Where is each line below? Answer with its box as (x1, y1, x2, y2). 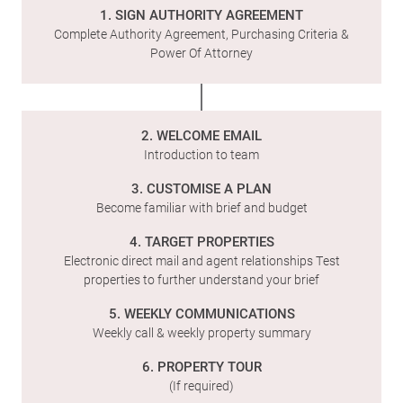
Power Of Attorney (150, 44, 253, 61)
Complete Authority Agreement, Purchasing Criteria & (54, 25, 349, 42)
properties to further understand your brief (84, 271, 319, 288)
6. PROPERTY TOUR (141, 357, 262, 375)
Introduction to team (144, 146, 259, 163)
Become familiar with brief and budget (95, 199, 308, 216)
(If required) (169, 377, 234, 394)
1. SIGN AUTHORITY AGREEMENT (100, 5, 303, 23)
